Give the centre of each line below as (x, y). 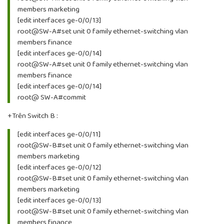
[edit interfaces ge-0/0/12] (59, 168)
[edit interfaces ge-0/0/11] (59, 135)
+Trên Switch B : (33, 116)
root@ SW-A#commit (52, 98)
